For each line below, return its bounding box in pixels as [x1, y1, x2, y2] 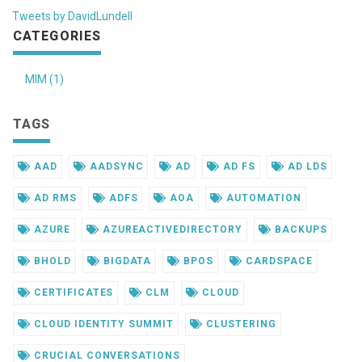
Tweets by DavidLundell [12, 10, 133, 23]
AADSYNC [86, 161, 144, 172]
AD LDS [284, 161, 327, 172]
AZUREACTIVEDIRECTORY [99, 224, 242, 235]
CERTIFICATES [30, 287, 114, 298]
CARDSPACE [242, 255, 313, 267]
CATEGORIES [13, 28, 102, 44]
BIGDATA [99, 255, 152, 267]
